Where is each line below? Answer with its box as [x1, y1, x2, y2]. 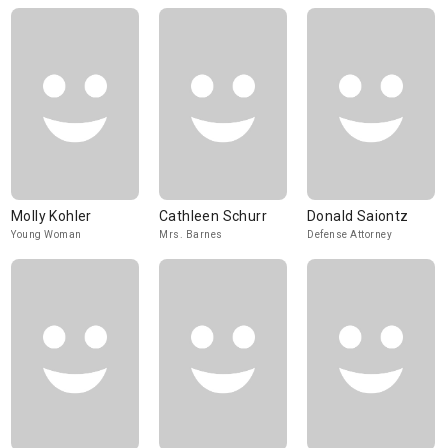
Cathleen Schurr [159, 208, 267, 224]
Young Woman [11, 229, 82, 240]
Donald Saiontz [307, 208, 409, 224]
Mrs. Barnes [159, 229, 223, 240]
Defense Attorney [307, 229, 392, 240]
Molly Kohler [11, 208, 92, 224]
